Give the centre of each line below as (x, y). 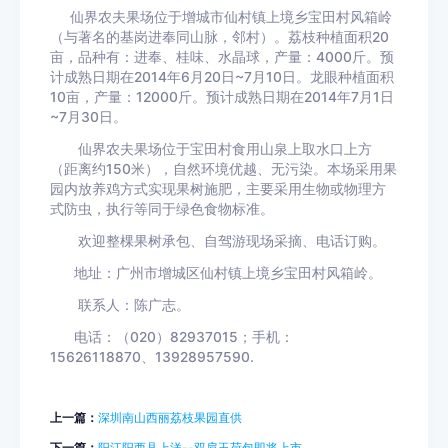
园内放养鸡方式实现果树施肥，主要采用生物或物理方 (218, 189)
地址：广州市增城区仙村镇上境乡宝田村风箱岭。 (216, 273)
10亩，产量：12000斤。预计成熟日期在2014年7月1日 (222, 97)
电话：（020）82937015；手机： (172, 337)
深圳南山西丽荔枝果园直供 (170, 418)
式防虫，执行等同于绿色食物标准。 (162, 209)
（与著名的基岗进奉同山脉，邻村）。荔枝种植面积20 (219, 37)
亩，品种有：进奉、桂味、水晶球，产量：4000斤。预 (222, 57)
